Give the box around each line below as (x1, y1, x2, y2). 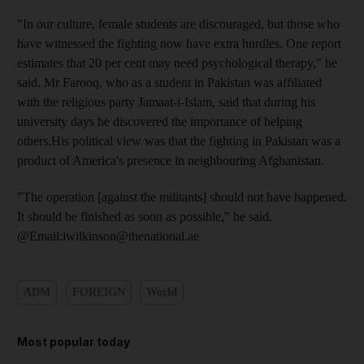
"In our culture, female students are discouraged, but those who (17, 16, 340, 31)
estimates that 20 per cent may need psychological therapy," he (17, 55, 337, 70)
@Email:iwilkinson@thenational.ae (17, 228, 199, 243)
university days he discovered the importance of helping (17, 114, 302, 128)
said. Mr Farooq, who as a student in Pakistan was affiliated (17, 75, 322, 89)
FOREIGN (71, 286, 125, 298)
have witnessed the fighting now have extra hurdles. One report (17, 36, 341, 50)
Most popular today (17, 334, 130, 349)
